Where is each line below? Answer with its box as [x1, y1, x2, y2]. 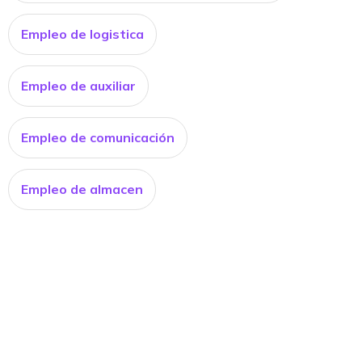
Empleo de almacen [21, 181, 143, 197]
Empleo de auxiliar [21, 78, 136, 94]
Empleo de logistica [21, 26, 144, 42]
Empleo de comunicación [21, 129, 175, 145]
